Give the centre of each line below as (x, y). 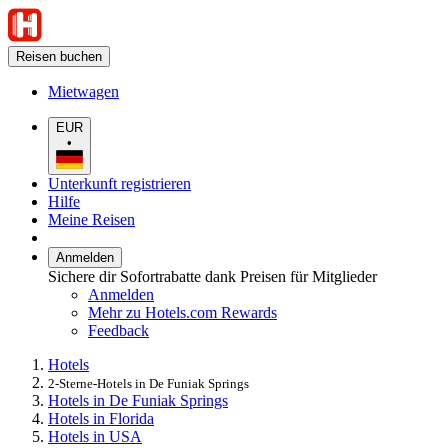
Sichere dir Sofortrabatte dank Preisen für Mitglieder (212, 276)
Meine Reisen (91, 219)
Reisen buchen (59, 56)
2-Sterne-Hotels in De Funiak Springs (148, 383)
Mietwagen (83, 91)
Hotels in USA (95, 436)
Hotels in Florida (101, 418)
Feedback (118, 330)
